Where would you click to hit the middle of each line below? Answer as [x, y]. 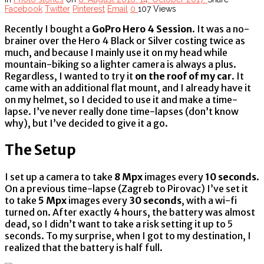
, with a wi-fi [209, 200]
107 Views [157, 9]
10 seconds [231, 176]
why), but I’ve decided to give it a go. [86, 123]
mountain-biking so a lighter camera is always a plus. [121, 64]
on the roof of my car [183, 76]
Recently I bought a [48, 29]
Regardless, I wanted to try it [70, 76]
